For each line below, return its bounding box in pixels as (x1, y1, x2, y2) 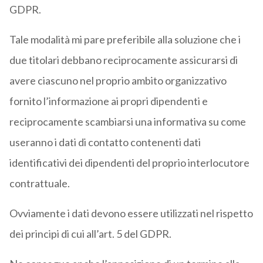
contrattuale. (9, 177, 70, 190)
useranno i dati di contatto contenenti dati (9, 136, 201, 149)
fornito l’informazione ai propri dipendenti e (9, 95, 208, 108)
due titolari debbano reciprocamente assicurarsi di (9, 53, 238, 67)
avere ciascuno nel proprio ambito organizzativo (9, 74, 227, 87)
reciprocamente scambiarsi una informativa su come (9, 115, 246, 129)
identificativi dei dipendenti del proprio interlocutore (9, 156, 249, 170)
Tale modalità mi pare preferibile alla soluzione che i (9, 33, 241, 46)
